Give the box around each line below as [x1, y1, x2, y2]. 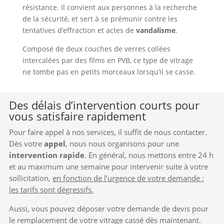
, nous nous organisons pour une [65, 138, 179, 148]
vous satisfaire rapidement [8, 108, 146, 123]
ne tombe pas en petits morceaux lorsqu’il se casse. [22, 67, 195, 77]
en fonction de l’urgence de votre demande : [52, 172, 204, 183]
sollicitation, [8, 172, 52, 183]
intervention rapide [8, 149, 84, 160]
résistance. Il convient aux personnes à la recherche [22, 2, 197, 12]
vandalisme [135, 25, 175, 35]
